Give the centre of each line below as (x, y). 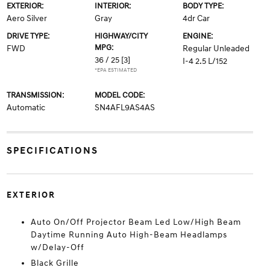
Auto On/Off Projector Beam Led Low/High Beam (136, 222)
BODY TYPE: (203, 6)
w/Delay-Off (57, 247)
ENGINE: (198, 36)
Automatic (26, 108)
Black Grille (55, 263)
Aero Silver (27, 18)
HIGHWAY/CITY (121, 36)
